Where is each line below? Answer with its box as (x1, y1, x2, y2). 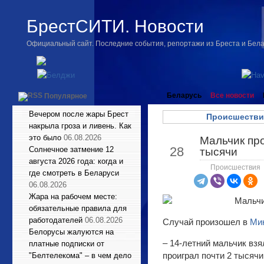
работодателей (29, 216, 82, 225)
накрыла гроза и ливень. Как (29, 121, 131, 130)
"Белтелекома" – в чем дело (29, 251, 131, 260)
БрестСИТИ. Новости (27, 16, 204, 36)
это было (29, 133, 61, 142)
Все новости (210, 91, 254, 100)
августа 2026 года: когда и (29, 157, 123, 166)
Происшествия (210, 164, 260, 171)
